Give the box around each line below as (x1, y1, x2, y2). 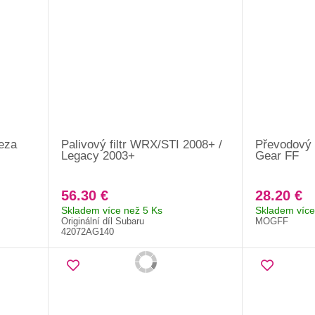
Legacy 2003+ (60, 148, 135, 162)
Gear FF (255, 148, 299, 162)
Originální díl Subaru (60, 215, 144, 226)
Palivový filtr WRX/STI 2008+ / (60, 137, 222, 151)
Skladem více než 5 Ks (60, 204, 162, 216)
